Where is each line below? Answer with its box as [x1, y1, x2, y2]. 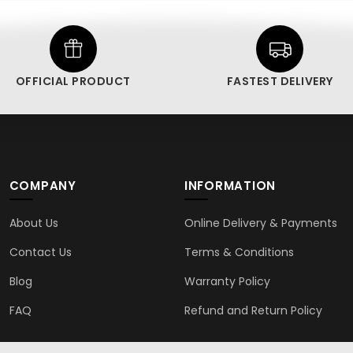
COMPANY [9, 177, 76, 195]
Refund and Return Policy [184, 303, 322, 319]
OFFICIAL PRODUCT [15, 73, 131, 90]
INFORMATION [184, 177, 277, 195]
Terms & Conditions [184, 244, 294, 261]
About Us [9, 215, 58, 232]
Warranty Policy [184, 273, 270, 290]
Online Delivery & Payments [184, 215, 337, 232]
